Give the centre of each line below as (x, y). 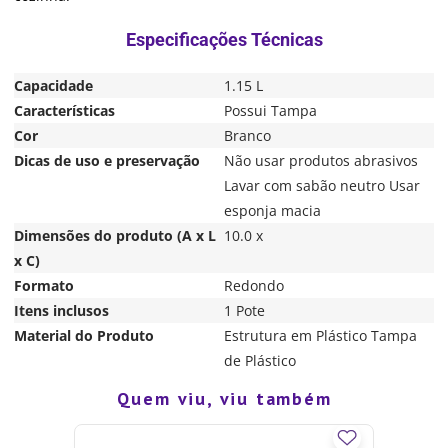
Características (64, 110)
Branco (247, 135)
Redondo (254, 285)
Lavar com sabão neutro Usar (322, 185)
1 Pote (244, 310)
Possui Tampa (270, 110)
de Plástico (260, 360)
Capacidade (53, 85)
